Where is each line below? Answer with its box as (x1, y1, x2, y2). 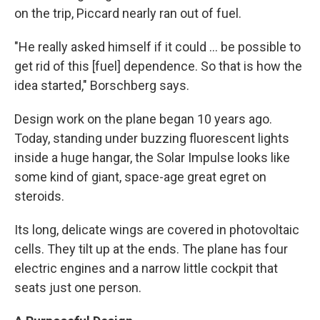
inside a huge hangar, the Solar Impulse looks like (14, 150, 290, 166)
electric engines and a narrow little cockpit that (14, 261, 278, 276)
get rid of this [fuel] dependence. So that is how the (14, 59, 302, 74)
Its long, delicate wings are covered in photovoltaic (14, 222, 299, 238)
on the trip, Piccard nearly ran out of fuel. (14, 6, 241, 21)
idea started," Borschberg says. (14, 78, 189, 94)
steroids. (14, 189, 64, 204)
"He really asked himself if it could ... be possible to (14, 39, 301, 55)
